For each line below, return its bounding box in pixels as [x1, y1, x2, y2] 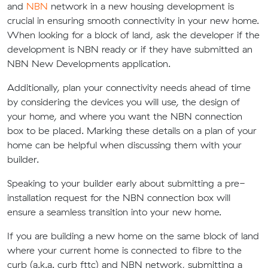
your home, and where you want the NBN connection [7, 110, 242, 122]
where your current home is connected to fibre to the [7, 244, 242, 256]
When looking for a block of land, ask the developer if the [7, 29, 260, 41]
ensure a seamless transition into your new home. [7, 206, 221, 218]
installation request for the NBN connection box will [7, 191, 230, 203]
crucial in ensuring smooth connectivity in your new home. [7, 14, 259, 26]
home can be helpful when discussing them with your [7, 139, 242, 151]
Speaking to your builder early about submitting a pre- [7, 177, 245, 189]
